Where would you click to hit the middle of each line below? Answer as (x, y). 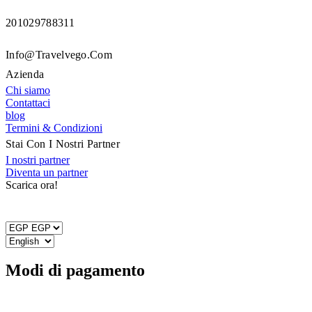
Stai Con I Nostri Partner (63, 143)
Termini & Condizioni (54, 127)
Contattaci (28, 102)
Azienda (25, 74)
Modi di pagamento (75, 271)
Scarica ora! (32, 185)
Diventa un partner (47, 172)
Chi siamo (28, 90)
